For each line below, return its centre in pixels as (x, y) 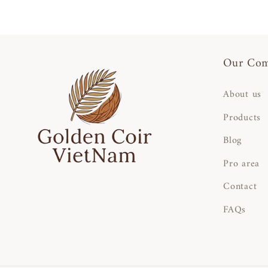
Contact (240, 187)
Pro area (241, 164)
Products (242, 118)
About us (242, 95)
